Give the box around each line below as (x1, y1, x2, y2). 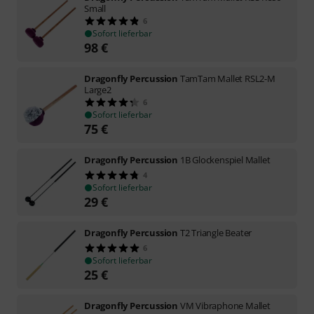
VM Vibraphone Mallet (179, 299, 271, 312)
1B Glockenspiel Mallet (179, 153, 271, 166)
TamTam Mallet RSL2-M (179, 71, 275, 85)
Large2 (84, 83, 111, 96)
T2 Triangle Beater (179, 226, 252, 239)
